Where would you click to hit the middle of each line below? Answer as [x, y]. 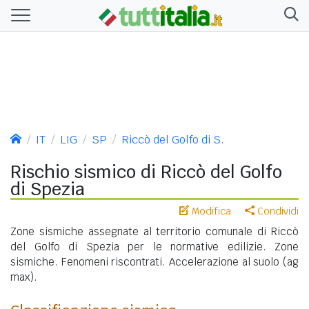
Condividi [277, 211]
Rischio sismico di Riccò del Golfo [146, 171]
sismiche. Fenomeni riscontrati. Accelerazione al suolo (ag [154, 261]
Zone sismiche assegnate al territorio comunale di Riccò [154, 231]
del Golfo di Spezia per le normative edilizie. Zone [154, 246]
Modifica [210, 211]
